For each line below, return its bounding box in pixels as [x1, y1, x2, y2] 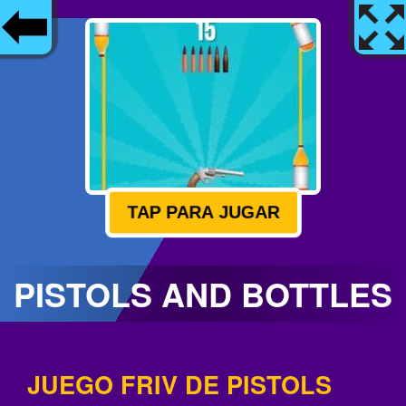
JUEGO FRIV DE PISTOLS [27, 367, 332, 401]
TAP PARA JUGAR [128, 202, 278, 222]
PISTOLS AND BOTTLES [14, 270, 392, 317]
